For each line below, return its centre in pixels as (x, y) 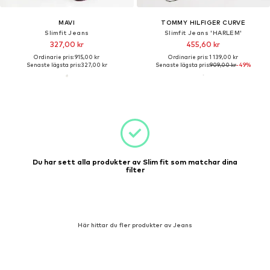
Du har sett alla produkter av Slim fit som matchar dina (135, 162)
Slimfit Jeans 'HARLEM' (203, 32)
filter (135, 170)
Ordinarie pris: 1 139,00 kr (203, 57)
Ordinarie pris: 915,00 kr (67, 57)
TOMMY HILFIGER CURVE (203, 22)
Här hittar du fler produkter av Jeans (135, 225)
